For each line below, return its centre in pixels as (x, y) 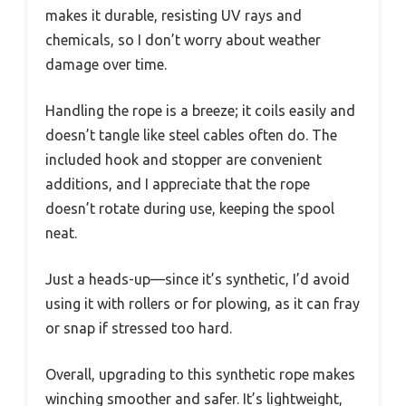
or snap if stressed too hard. (139, 329)
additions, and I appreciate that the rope (178, 184)
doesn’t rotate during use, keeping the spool (190, 209)
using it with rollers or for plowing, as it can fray (203, 304)
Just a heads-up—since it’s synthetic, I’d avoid (198, 280)
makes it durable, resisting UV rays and (174, 16)
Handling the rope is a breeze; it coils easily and (200, 111)
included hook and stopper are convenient (184, 160)
